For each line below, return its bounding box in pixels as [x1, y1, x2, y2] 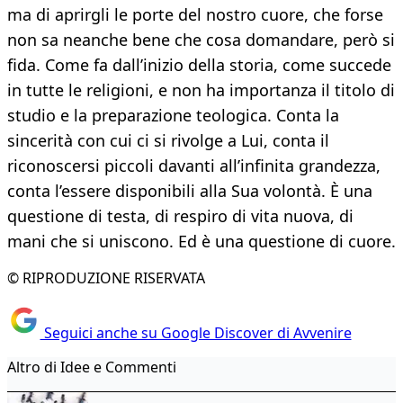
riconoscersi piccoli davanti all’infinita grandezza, [7, 155, 381, 177]
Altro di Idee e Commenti [7, 356, 176, 377]
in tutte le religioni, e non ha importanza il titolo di [7, 79, 395, 102]
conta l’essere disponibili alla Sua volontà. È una [7, 180, 372, 202]
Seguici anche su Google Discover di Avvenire [40, 322, 352, 343]
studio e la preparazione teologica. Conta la [7, 104, 339, 127]
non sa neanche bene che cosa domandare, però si [7, 29, 395, 51]
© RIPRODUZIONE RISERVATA [7, 268, 205, 289]
